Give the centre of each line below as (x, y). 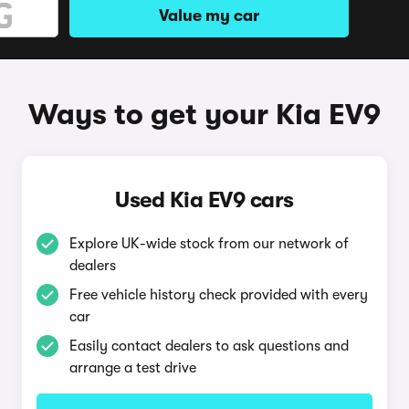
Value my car (209, 16)
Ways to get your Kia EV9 (204, 115)
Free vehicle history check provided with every (218, 295)
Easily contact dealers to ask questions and (209, 346)
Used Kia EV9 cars (204, 200)
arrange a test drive (132, 368)
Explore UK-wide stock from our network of (209, 244)
